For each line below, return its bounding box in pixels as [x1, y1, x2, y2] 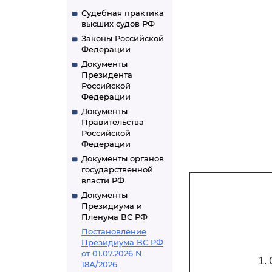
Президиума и [81, 201, 142, 211]
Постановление [81, 226, 146, 236]
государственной [81, 165, 153, 174]
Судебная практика [81, 8, 164, 18]
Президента [81, 70, 132, 80]
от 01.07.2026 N [81, 248, 142, 258]
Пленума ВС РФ [81, 212, 148, 222]
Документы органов [81, 154, 164, 163]
